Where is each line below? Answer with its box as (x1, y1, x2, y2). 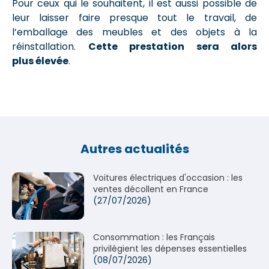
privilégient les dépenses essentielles (93, 243, 247, 255)
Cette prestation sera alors (88, 40, 257, 53)
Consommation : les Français (93, 231, 215, 243)
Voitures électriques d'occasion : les (93, 172, 243, 184)
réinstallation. (12, 40, 88, 53)
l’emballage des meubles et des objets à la (12, 25, 257, 39)
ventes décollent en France (93, 183, 208, 195)
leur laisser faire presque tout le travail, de (12, 11, 257, 25)
